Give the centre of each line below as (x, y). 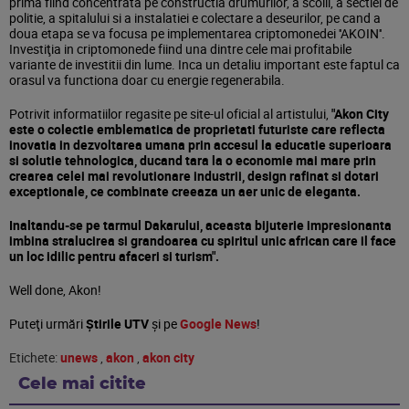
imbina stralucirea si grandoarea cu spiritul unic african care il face (203, 241)
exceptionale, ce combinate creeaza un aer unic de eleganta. (185, 191)
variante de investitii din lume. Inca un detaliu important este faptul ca (204, 64)
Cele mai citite (82, 384)
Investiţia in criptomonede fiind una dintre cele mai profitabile (180, 49)
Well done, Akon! (55, 290)
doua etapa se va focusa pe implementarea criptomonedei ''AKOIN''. (197, 33)
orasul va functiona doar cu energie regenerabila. (147, 80)
